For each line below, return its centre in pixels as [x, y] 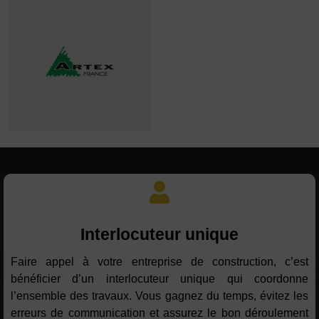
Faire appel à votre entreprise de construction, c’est [159, 262]
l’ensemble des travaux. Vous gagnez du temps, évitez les [159, 296]
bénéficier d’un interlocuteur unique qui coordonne [159, 279]
